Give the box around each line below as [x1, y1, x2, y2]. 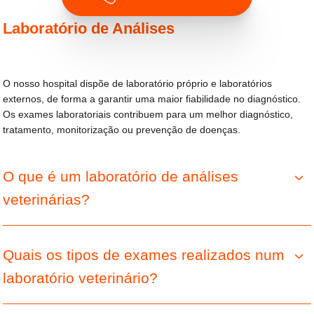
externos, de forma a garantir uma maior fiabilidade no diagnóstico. [3, 93, 301, 104]
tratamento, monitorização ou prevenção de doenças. [3, 124, 241, 135]
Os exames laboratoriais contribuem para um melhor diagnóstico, [3, 109, 294, 120]
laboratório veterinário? [3, 270, 158, 287]
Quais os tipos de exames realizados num [3, 247, 285, 264]
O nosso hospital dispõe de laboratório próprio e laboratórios [3, 78, 273, 89]
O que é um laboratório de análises [3, 168, 239, 185]
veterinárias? [3, 191, 90, 208]
